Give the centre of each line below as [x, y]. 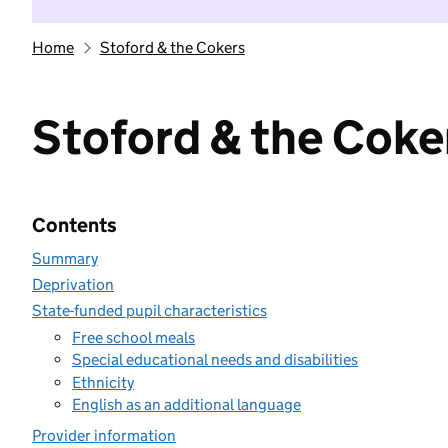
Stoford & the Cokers [172, 47]
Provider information [104, 435]
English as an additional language [186, 404]
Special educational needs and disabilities [215, 359]
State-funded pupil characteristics [149, 310]
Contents [74, 225]
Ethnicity [103, 382]
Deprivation [73, 284]
